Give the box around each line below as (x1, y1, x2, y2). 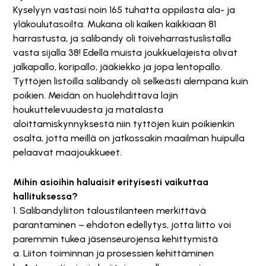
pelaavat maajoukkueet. (13, 147, 122, 158)
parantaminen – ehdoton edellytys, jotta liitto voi (13, 219, 231, 230)
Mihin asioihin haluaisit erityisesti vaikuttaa (13, 176, 208, 188)
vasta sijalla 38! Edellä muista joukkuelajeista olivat (13, 47, 237, 58)
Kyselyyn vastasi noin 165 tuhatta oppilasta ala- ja (13, 4, 235, 15)
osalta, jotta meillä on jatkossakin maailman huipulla (13, 132, 245, 144)
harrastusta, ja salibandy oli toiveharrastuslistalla (13, 33, 231, 44)
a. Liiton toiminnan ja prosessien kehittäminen (13, 248, 214, 259)
